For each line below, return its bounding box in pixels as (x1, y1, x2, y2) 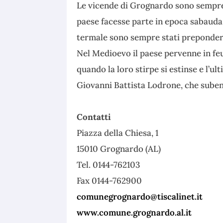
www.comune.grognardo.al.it (77, 207, 192, 218)
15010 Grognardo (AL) (77, 143, 161, 154)
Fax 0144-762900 (77, 175, 142, 186)
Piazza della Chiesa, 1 (77, 127, 159, 138)
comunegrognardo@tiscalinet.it (77, 191, 203, 202)
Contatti (77, 111, 111, 122)
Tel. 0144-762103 (77, 159, 140, 170)
